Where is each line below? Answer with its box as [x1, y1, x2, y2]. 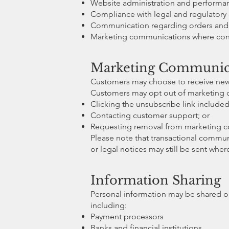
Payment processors [90, 211, 164, 221]
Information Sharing [90, 172, 221, 188]
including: [90, 200, 127, 210]
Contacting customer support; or [90, 110, 210, 120]
